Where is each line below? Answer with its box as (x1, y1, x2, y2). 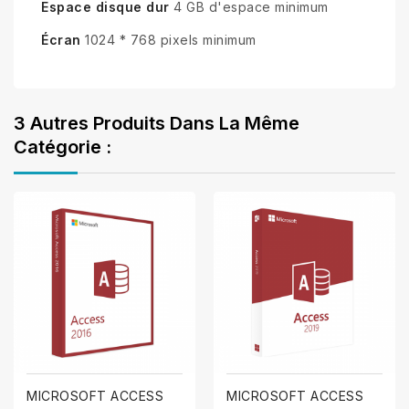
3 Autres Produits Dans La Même (14, 112, 299, 135)
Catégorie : (14, 136, 111, 159)
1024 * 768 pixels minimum (80, 32, 257, 48)
